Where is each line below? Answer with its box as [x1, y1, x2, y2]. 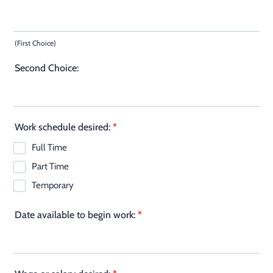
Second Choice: [15, 62, 79, 74]
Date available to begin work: [15, 209, 135, 221]
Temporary [32, 180, 74, 191]
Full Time [32, 142, 67, 153]
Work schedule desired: [15, 121, 110, 133]
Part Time [32, 161, 69, 172]
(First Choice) [15, 38, 56, 48]
